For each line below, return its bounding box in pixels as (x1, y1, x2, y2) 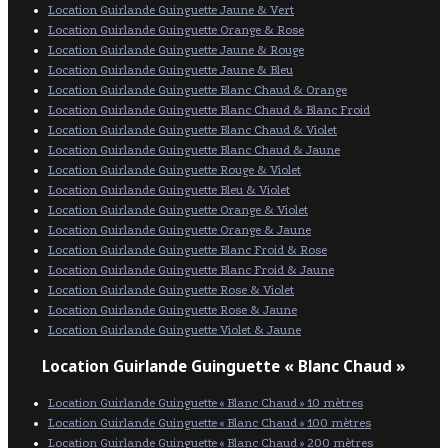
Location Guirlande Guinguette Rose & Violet (48, 283, 294, 297)
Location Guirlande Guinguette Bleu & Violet (48, 183, 290, 197)
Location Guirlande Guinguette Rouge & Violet (48, 163, 301, 177)
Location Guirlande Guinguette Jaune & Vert (48, 3, 294, 17)
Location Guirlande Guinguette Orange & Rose (48, 23, 304, 37)
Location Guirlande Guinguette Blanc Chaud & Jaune (48, 143, 340, 157)
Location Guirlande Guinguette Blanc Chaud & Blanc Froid (48, 103, 370, 117)
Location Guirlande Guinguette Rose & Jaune (48, 303, 297, 317)
